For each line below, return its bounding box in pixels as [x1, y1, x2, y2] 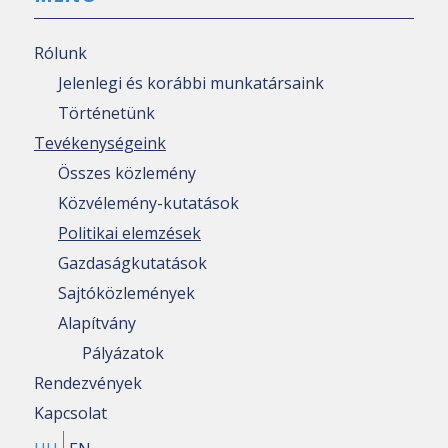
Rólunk [34, 41, 87, 64]
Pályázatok [82, 341, 164, 364]
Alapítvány [58, 311, 136, 334]
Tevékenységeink [34, 131, 166, 154]
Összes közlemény [58, 161, 196, 184]
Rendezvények [34, 371, 142, 394]
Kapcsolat [34, 401, 107, 424]
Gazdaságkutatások [58, 251, 207, 274]
